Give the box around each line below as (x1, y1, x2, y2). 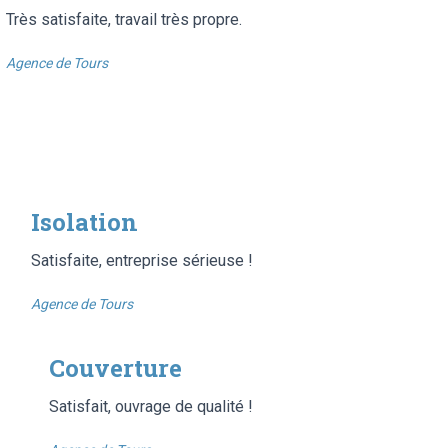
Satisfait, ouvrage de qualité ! (49, 396, 253, 416)
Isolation (31, 205, 138, 238)
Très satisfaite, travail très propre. (6, 9, 242, 29)
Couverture (49, 351, 182, 384)
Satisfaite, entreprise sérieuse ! (31, 250, 253, 270)
